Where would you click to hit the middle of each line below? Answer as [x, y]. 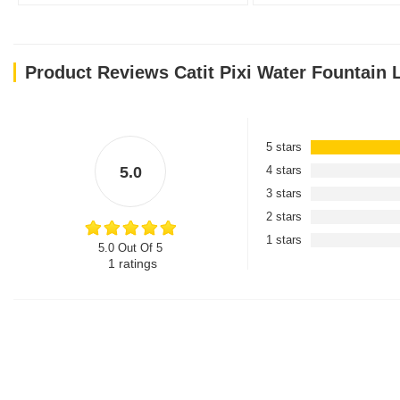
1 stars [284, 240]
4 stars [284, 170]
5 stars [284, 147]
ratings [136, 263]
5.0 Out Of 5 [130, 248]
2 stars [284, 217]
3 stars [284, 193]
